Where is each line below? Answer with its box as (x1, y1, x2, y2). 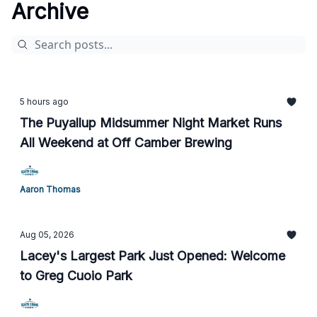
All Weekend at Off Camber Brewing (20, 135, 232, 150)
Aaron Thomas (20, 184, 81, 195)
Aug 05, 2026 (20, 229, 74, 240)
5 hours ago (20, 96, 69, 107)
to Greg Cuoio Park (20, 268, 132, 283)
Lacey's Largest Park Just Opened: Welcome (20, 248, 285, 263)
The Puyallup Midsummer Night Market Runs (20, 115, 282, 130)
